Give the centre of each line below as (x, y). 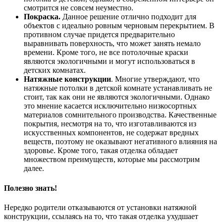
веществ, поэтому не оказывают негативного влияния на (120, 142)
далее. (34, 168)
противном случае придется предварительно (99, 35)
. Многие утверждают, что (155, 79)
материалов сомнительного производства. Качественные (120, 115)
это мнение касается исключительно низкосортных (110, 106)
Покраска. (42, 17)
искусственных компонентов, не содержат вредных (111, 133)
